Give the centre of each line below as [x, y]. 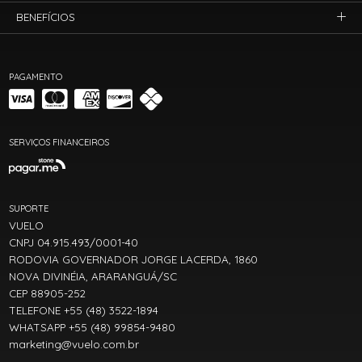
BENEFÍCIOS [46, 17]
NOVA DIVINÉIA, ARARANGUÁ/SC [93, 276]
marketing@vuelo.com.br [74, 344]
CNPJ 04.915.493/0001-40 [74, 242]
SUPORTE [29, 208]
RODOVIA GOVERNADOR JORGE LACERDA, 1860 [134, 259]
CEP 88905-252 [48, 293]
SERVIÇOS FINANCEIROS [59, 143]
